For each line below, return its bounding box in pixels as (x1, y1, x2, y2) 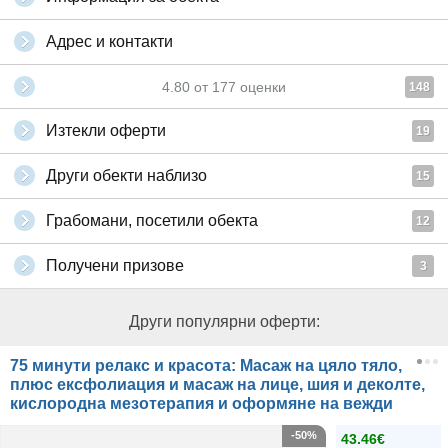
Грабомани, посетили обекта (46, 212, 258, 229)
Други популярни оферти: (128, 313, 320, 330)
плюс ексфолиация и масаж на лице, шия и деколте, (10, 376, 425, 393)
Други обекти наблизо (46, 167, 207, 184)
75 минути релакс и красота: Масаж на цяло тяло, (10, 357, 402, 374)
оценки (236, 79, 286, 95)
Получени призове (46, 257, 184, 274)
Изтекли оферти (46, 122, 166, 139)
